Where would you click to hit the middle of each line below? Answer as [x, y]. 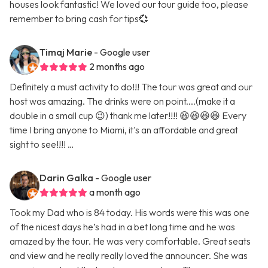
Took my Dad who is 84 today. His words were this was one [130, 213]
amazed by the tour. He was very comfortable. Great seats [130, 241]
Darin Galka [66, 178]
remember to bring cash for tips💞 [79, 19]
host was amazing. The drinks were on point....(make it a [122, 101]
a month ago [115, 192]
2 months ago [117, 67]
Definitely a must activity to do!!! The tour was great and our [131, 87]
